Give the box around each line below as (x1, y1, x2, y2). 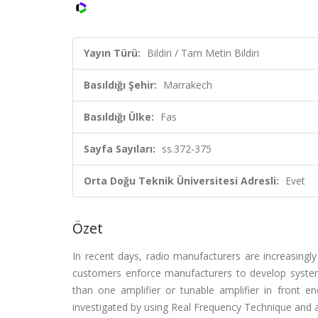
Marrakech (163, 78, 212, 92)
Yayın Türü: (84, 46, 141, 60)
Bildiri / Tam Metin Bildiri (147, 46, 259, 60)
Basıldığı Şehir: (84, 78, 157, 92)
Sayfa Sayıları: (84, 142, 155, 155)
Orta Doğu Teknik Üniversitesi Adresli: (84, 174, 279, 187)
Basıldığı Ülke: (84, 110, 154, 124)
